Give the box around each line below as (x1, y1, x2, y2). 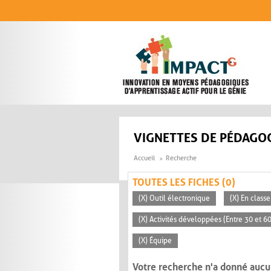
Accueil (134, 154, 155, 163)
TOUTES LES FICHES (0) (132, 177, 235, 189)
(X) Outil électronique (139, 194, 210, 203)
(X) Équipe (139, 237, 172, 246)
